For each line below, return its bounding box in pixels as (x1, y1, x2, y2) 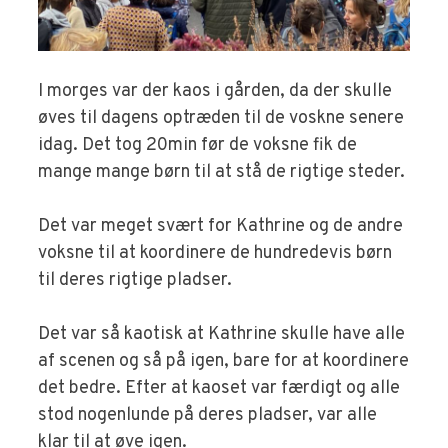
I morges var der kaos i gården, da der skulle (38, 80, 393, 104)
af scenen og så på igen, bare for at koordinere (38, 350, 410, 374)
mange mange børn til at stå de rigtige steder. (38, 161, 406, 185)
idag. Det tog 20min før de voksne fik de (38, 134, 358, 158)
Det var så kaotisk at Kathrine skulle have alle (38, 323, 406, 347)
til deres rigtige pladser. (38, 269, 233, 293)
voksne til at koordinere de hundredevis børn (38, 242, 393, 266)
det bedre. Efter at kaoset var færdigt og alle (38, 377, 401, 401)
